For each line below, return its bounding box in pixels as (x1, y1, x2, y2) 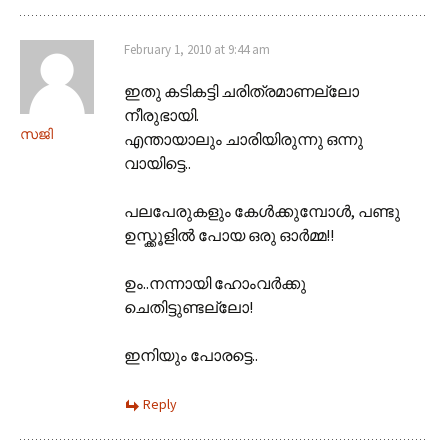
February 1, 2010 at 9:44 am (124, 40, 270, 58)
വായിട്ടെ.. (124, 152, 191, 173)
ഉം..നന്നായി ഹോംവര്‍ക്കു (124, 272, 306, 293)
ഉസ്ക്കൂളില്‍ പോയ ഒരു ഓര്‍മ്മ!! (124, 224, 334, 245)
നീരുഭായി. (124, 104, 199, 125)
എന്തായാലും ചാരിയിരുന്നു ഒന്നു (124, 128, 363, 149)
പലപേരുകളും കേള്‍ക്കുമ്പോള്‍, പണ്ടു (124, 200, 400, 221)
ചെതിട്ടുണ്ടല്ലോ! (124, 296, 253, 317)
